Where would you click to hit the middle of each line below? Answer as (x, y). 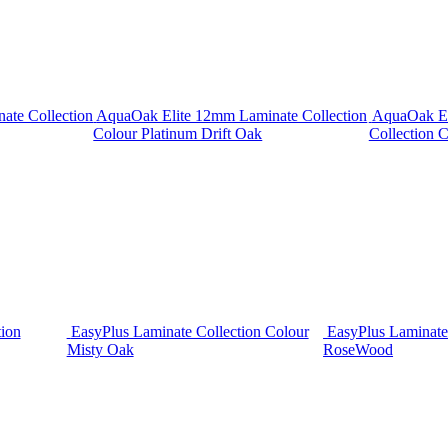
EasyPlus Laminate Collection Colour (189, 332)
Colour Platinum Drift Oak (178, 133)
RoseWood (358, 350)
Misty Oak (100, 350)
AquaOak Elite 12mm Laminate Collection (232, 115)
